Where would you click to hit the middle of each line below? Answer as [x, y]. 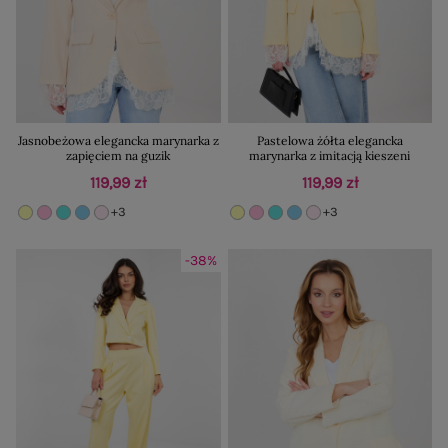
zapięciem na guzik [118, 155]
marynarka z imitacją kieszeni [330, 155]
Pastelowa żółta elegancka [329, 140]
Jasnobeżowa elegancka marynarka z [118, 140]
